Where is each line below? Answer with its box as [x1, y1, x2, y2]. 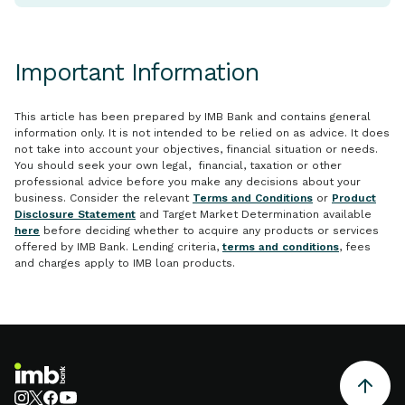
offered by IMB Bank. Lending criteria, [14, 240, 222, 254]
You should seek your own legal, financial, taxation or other [14, 159, 342, 173]
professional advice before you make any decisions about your [14, 175, 361, 189]
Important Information [14, 58, 259, 88]
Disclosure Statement [14, 208, 136, 221]
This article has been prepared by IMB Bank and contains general [14, 110, 371, 124]
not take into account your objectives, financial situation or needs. [14, 143, 378, 156]
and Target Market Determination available [136, 208, 372, 221]
